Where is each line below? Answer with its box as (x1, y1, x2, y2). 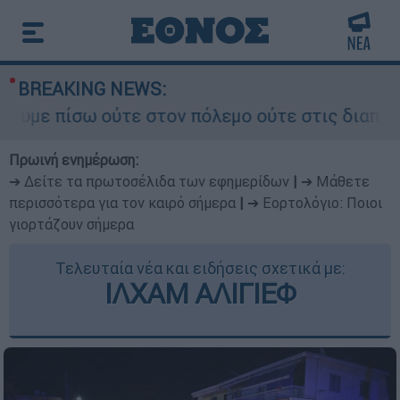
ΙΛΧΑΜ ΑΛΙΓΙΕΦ (104, 276, 296, 311)
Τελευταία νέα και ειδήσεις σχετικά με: (54, 258, 346, 279)
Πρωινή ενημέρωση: (9, 151, 138, 169)
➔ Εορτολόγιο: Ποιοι (247, 194, 382, 212)
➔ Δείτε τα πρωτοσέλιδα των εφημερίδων (9, 172, 289, 190)
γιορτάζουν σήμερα (9, 215, 134, 233)
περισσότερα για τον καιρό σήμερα (9, 194, 236, 212)
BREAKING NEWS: (18, 78, 166, 100)
